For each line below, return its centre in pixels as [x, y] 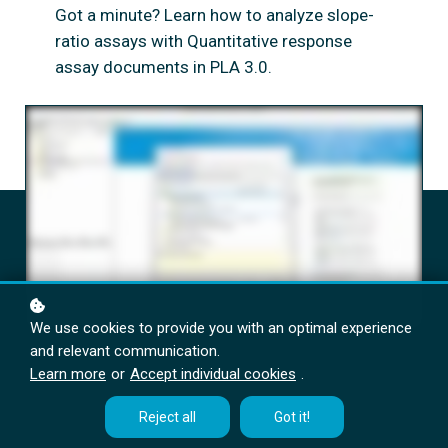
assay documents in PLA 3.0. [163, 67]
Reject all [167, 417]
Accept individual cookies [213, 374]
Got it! [291, 417]
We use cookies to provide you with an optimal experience [221, 328]
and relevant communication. [125, 351]
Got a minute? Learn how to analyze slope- [214, 15]
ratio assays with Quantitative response [203, 41]
